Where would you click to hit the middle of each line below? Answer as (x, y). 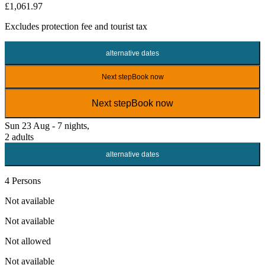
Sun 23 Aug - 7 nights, (47, 126)
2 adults (19, 137)
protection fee (67, 27)
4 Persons (23, 181)
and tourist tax (120, 27)
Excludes (23, 27)
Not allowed (28, 241)
